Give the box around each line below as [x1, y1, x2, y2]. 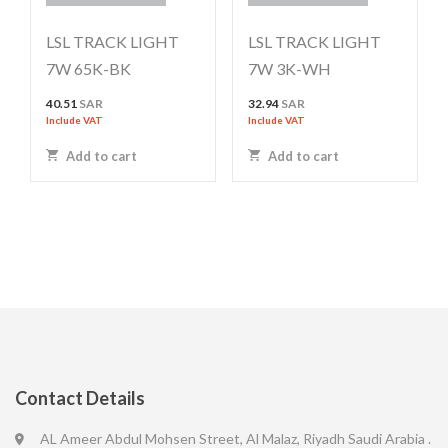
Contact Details [15, 386, 145, 409]
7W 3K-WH [247, 58, 331, 78]
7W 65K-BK [46, 58, 131, 78]
